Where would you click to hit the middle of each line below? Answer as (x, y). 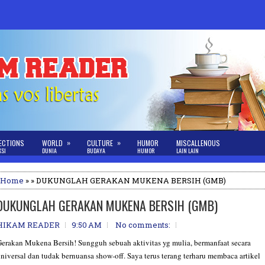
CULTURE (100, 143)
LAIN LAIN (188, 151)
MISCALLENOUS (198, 143)
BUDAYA (96, 151)
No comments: (143, 225)
